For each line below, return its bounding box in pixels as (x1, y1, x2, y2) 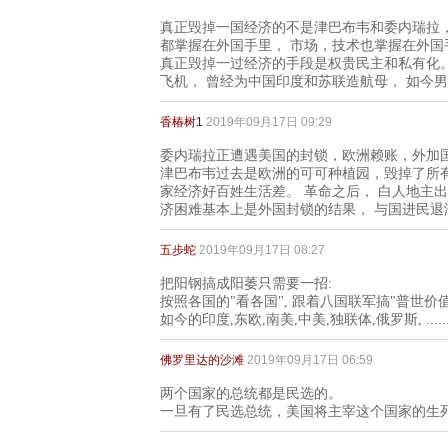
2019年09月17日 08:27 (199, 243, 325, 257)
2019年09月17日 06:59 (247, 353, 373, 367)
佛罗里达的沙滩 (160, 353, 244, 367)
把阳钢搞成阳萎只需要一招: (160, 276, 332, 291)
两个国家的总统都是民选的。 (160, 386, 342, 401)
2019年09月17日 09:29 (206, 115, 332, 129)
